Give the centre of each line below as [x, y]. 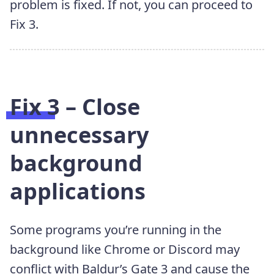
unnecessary [79, 135]
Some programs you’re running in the [116, 229]
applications [78, 191]
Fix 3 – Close [75, 106]
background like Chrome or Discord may [125, 249]
